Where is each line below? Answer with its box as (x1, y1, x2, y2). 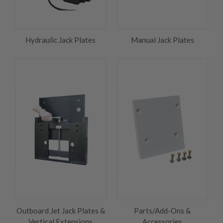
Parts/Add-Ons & (134, 206, 191, 216)
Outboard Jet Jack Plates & (16, 206, 105, 216)
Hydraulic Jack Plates (25, 35, 96, 45)
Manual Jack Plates (130, 35, 194, 45)
